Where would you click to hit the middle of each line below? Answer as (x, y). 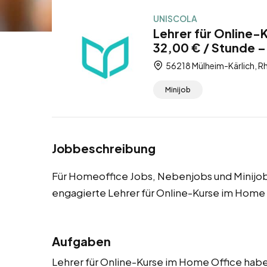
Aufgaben (81, 241)
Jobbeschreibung (104, 148)
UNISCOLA (175, 18)
